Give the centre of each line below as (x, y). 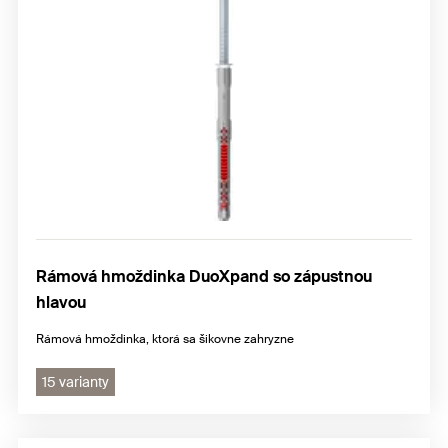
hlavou (61, 303)
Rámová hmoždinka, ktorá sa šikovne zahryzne (165, 339)
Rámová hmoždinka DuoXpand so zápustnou (204, 277)
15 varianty (75, 382)
